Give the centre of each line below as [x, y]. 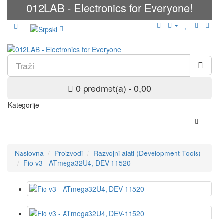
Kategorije [23, 105]
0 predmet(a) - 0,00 [113, 88]
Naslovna [29, 153]
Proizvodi [68, 153]
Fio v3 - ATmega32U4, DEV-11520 [77, 163]
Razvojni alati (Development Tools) [147, 153]
